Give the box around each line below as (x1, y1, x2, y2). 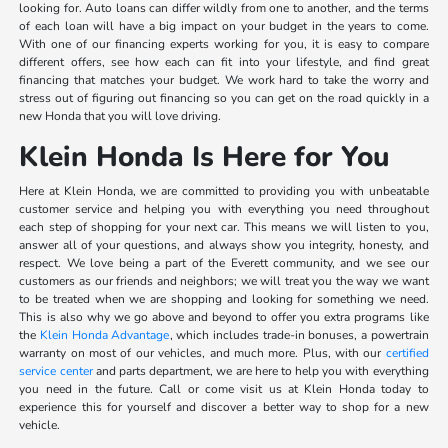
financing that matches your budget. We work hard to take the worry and (19, 71, 429, 88)
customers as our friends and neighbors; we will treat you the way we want (19, 272, 429, 289)
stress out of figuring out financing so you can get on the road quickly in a (19, 89, 429, 106)
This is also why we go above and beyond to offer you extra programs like (19, 308, 429, 325)
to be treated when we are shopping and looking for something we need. (19, 290, 429, 307)
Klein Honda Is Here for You (19, 137, 391, 176)
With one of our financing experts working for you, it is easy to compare (19, 35, 429, 52)
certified (385, 344, 429, 361)
